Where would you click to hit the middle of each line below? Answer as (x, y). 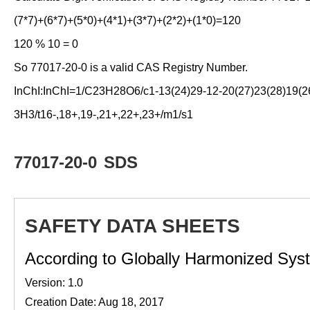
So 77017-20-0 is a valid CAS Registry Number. (131, 67)
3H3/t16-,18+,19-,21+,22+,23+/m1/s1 (103, 115)
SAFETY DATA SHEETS (133, 226)
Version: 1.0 (54, 283)
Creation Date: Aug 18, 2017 (94, 302)
